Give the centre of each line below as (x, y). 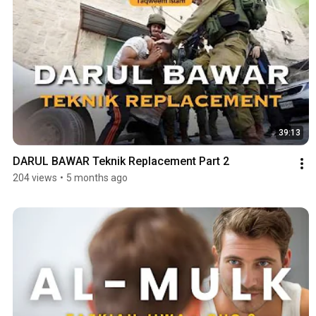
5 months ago (97, 178)
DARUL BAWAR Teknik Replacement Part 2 (121, 162)
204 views (35, 178)
